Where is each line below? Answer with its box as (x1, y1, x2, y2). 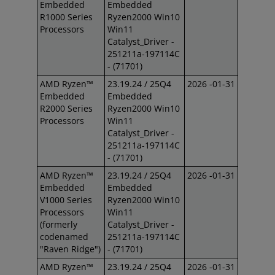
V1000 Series (40, 194, 92, 206)
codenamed (40, 231, 88, 242)
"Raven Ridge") (40, 243, 101, 255)
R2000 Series (40, 103, 93, 114)
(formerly (40, 219, 77, 230)
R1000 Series (40, 11, 93, 23)
